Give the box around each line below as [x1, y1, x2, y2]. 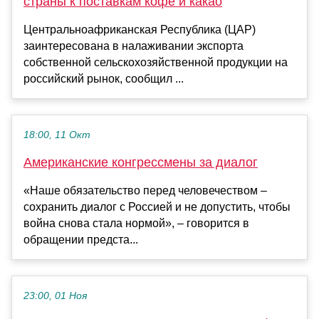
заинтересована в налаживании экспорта [23, 40, 244, 53]
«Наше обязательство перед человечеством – [23, 184, 267, 197]
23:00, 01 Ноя [23, 291, 87, 302]
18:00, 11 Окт [23, 130, 90, 141]
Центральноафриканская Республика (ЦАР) [23, 23, 256, 36]
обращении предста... [23, 234, 138, 246]
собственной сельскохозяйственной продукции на [23, 56, 288, 69]
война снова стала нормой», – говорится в [23, 217, 249, 230]
